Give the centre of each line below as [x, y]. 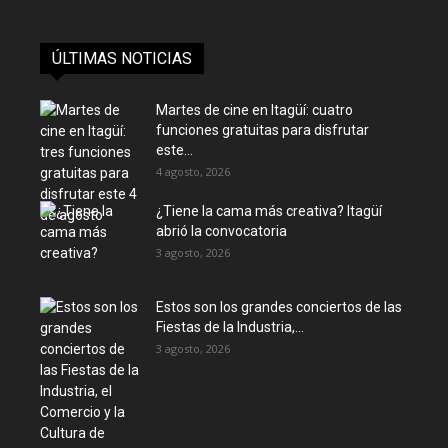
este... [174, 150]
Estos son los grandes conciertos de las [279, 307]
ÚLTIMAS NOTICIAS [122, 58]
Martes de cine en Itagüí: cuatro [254, 110]
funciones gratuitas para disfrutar [262, 130]
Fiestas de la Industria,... [230, 327]
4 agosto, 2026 [193, 171]
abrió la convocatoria [221, 231]
